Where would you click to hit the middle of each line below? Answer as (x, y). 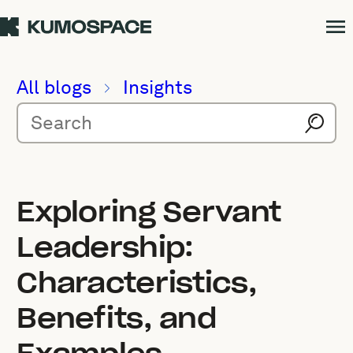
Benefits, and (116, 318)
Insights (157, 87)
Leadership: (105, 247)
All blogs (54, 87)
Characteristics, (136, 282)
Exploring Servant (149, 211)
